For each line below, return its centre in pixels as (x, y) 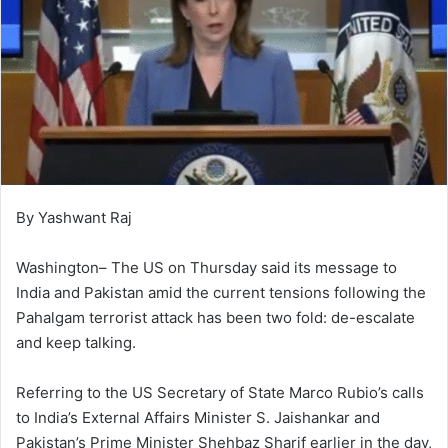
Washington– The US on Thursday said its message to (206, 268)
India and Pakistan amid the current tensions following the (221, 293)
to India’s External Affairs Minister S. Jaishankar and (198, 418)
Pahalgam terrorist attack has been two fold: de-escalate (215, 318)
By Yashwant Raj (74, 218)
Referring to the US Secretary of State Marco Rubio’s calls (220, 393)
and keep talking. (76, 343)
